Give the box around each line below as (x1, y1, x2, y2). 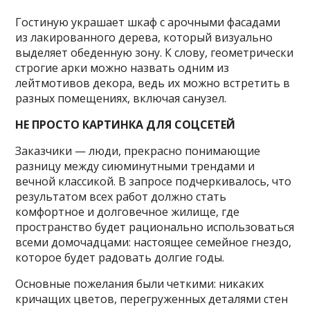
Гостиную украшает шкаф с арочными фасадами (15, 15, 281, 30)
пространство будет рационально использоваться (15, 219, 295, 235)
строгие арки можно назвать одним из (15, 60, 230, 75)
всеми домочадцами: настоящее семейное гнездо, (15, 235, 292, 250)
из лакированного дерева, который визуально (15, 30, 273, 45)
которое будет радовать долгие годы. (15, 250, 225, 265)
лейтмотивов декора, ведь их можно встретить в (15, 75, 291, 91)
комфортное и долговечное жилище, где (15, 204, 240, 219)
